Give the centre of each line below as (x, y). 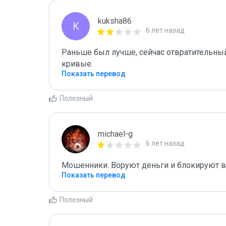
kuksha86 (115, 21)
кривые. (77, 64)
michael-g (115, 134)
